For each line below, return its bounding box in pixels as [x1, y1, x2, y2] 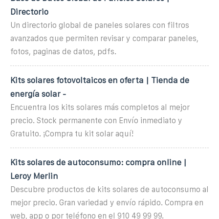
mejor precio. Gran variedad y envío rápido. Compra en [10, 198, 203, 207]
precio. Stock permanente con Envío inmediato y [10, 116, 182, 125]
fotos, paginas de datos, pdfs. [10, 47, 116, 56]
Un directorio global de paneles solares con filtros [10, 21, 189, 29]
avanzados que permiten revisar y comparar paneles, [10, 34, 198, 43]
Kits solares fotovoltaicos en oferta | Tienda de [10, 75, 189, 85]
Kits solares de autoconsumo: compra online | [10, 157, 187, 167]
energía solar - [10, 89, 66, 98]
